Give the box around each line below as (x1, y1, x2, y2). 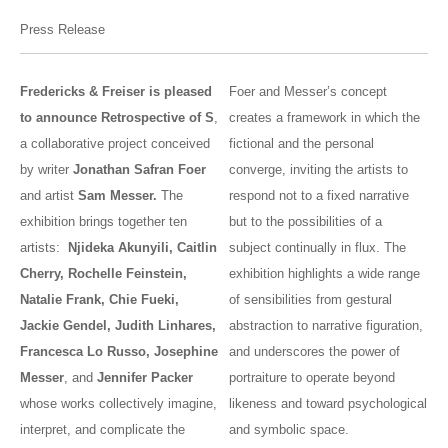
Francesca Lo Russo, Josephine (20, 344, 218, 360)
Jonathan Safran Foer (73, 162, 206, 178)
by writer (20, 162, 73, 178)
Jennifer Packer (97, 370, 193, 386)
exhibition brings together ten (20, 214, 187, 230)
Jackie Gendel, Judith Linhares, (20, 318, 216, 334)
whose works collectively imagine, (20, 396, 217, 412)
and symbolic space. (229, 422, 350, 438)
